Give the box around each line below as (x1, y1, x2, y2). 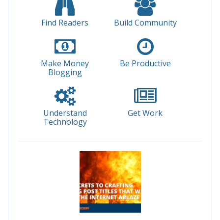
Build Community (113, 17, 177, 28)
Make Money (41, 57, 89, 69)
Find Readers (41, 17, 89, 28)
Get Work (128, 107, 163, 118)
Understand (43, 107, 87, 118)
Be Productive (119, 57, 171, 69)
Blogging (48, 66, 82, 78)
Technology (43, 116, 87, 127)
